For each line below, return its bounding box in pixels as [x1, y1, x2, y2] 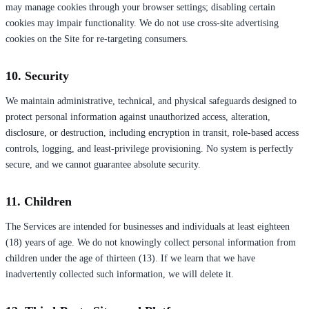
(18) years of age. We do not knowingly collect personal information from [6, 237, 296, 248]
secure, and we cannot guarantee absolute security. [6, 159, 201, 170]
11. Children [6, 194, 72, 208]
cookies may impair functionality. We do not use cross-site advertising [6, 17, 279, 28]
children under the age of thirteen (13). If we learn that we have [6, 252, 255, 263]
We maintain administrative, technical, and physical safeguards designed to [6, 95, 297, 106]
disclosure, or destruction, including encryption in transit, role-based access [6, 127, 299, 138]
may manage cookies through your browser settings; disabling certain [6, 1, 275, 12]
